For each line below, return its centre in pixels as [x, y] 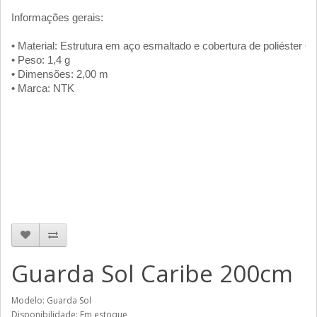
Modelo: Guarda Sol [51, 300]
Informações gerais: [57, 17]
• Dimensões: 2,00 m [60, 74]
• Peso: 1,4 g [41, 60]
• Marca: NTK [43, 88]
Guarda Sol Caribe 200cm [152, 273]
